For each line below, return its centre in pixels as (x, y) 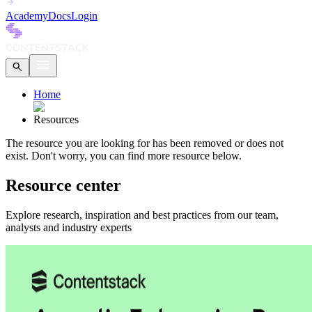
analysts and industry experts (69, 227)
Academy (27, 15)
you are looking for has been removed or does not (173, 143)
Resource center (63, 185)
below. (226, 155)
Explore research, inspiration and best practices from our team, (142, 214)
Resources (56, 119)
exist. (17, 155)
